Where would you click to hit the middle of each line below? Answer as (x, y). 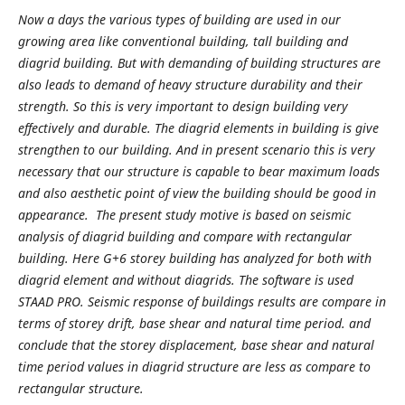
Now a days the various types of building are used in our (179, 19)
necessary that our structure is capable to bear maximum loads (198, 171)
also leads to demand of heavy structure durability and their (190, 84)
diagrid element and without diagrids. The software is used (185, 279)
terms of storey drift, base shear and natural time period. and (194, 323)
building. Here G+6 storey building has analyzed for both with (194, 258)
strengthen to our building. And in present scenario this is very (196, 149)
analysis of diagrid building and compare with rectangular (184, 236)
